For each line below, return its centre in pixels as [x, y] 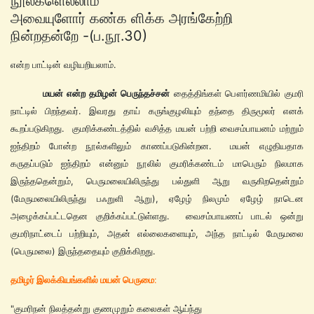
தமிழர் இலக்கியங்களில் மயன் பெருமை [82, 280]
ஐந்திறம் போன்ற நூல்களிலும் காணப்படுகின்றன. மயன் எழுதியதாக [157, 146]
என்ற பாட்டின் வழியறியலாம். [63, 64]
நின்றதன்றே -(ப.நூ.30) [79, 35]
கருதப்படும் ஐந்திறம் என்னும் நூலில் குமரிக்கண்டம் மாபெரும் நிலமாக [157, 163]
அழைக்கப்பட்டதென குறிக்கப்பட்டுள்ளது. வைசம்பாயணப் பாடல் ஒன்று [157, 216]
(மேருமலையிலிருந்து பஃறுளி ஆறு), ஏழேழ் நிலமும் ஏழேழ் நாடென [157, 198]
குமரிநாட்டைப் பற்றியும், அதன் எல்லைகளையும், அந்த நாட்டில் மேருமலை [157, 233]
